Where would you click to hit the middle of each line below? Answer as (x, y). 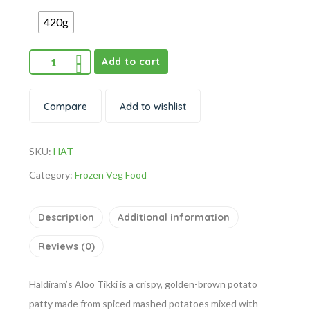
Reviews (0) (66, 246)
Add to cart (131, 62)
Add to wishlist (153, 107)
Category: (52, 175)
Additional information (174, 217)
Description (66, 217)
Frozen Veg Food (111, 175)
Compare (65, 107)
